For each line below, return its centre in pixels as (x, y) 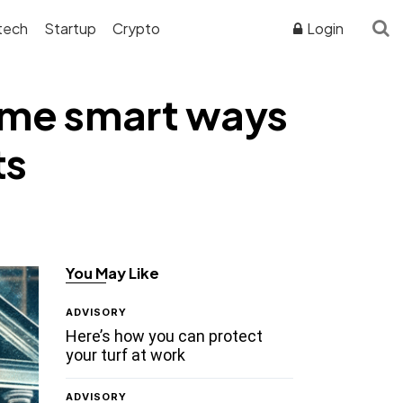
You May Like (113, 273)
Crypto (137, 28)
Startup (71, 28)
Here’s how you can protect (165, 336)
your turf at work (126, 354)
